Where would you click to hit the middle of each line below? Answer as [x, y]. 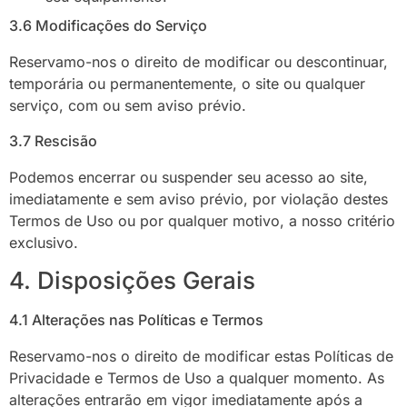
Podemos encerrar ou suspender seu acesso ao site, [189, 177]
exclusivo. [44, 242]
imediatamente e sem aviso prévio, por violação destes [199, 199]
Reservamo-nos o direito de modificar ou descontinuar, [199, 62]
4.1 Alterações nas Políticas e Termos [136, 320]
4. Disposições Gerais [132, 281]
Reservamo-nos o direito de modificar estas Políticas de [201, 357]
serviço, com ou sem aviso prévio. [128, 106]
